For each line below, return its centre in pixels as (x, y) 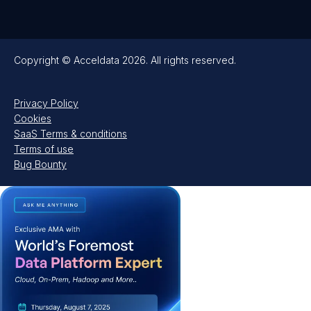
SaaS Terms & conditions (70, 134)
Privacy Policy (46, 103)
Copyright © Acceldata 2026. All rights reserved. (125, 60)
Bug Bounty (40, 165)
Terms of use (44, 149)
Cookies (33, 119)
